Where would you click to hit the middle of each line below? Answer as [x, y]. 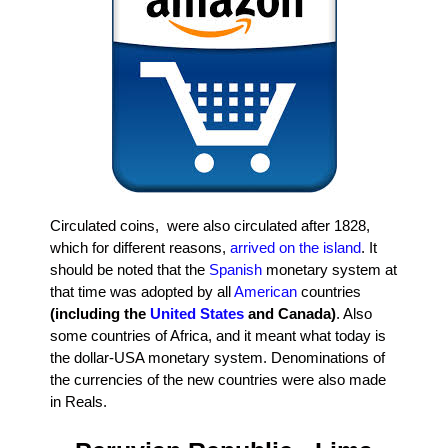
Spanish [235, 270]
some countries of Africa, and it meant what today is [218, 336]
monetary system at [329, 270]
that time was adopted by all [142, 292]
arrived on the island [295, 248]
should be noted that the [129, 270]
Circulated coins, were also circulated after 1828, [210, 226]
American [265, 292]
